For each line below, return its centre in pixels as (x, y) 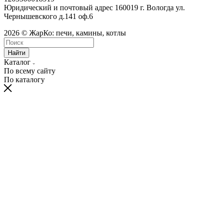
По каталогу (24, 79)
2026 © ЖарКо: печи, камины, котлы (65, 33)
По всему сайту (30, 71)
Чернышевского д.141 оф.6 (48, 16)
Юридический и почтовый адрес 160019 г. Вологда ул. (94, 7)
